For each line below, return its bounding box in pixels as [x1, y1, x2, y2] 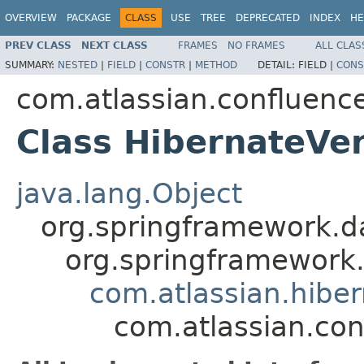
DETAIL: [258, 58, 298, 71]
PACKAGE [67, 12, 111, 24]
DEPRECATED [236, 12, 300, 24]
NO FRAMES [227, 39, 285, 51]
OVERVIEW [5, 12, 57, 24]
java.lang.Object [16, 176, 242, 210]
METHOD [195, 58, 237, 71]
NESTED [58, 58, 97, 71]
